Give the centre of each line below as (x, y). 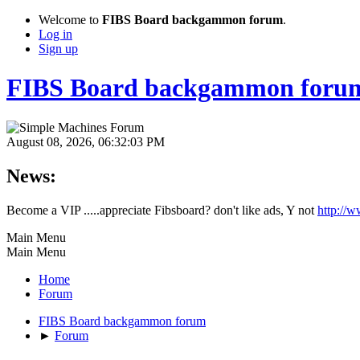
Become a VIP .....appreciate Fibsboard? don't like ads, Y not (162, 210)
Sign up (58, 49)
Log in (55, 34)
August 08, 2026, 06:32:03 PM (86, 141)
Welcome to (70, 20)
